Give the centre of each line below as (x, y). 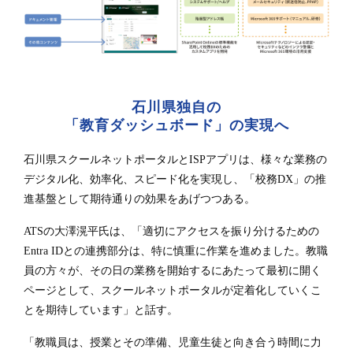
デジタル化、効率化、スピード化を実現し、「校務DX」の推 (175, 178)
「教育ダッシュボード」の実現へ (176, 126)
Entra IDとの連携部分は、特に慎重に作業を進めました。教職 (176, 250)
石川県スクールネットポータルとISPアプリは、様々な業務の (175, 159)
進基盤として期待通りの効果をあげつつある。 (139, 198)
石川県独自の (176, 108)
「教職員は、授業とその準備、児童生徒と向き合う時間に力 (173, 342)
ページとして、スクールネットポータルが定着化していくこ (173, 290)
